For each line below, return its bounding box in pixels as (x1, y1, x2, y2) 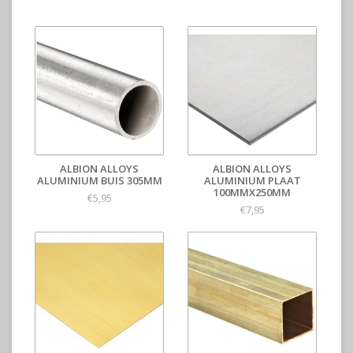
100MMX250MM (214, 185, 291, 199)
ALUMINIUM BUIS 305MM (36, 173, 162, 188)
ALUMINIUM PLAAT (203, 173, 301, 188)
